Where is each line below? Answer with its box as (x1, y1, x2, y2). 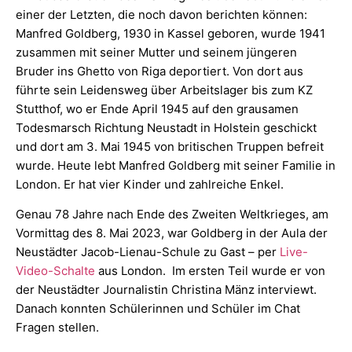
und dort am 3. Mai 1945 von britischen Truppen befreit (16, 139, 324, 155)
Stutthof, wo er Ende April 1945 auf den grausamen (16, 101, 299, 117)
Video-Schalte (16, 263, 95, 279)
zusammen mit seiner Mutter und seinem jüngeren (16, 45, 297, 60)
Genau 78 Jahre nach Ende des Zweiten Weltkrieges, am (16, 207, 328, 222)
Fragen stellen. (16, 320, 102, 335)
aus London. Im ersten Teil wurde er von (95, 263, 325, 279)
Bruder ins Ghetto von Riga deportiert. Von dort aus (16, 64, 303, 79)
